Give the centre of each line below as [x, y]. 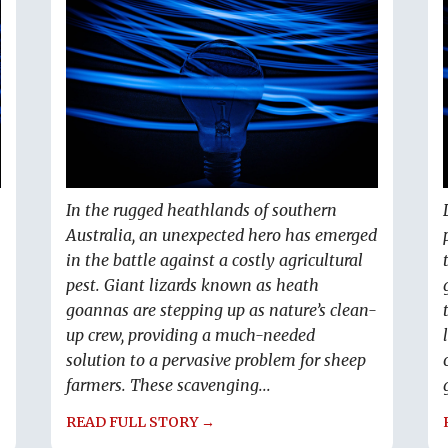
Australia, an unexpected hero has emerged [221, 235]
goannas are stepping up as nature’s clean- [221, 310]
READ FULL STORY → [140, 422]
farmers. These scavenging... [168, 385]
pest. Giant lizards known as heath [192, 285]
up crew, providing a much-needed [190, 335]
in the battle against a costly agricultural [214, 260]
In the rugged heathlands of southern [201, 210]
